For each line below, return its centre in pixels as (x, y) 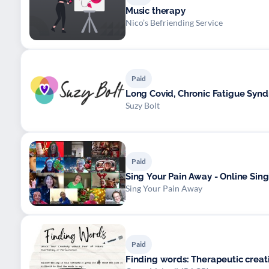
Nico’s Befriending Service (174, 22)
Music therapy (156, 11)
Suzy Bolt (143, 105)
